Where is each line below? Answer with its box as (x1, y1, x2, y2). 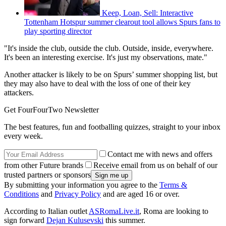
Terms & (159, 180, 187, 189)
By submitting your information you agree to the (4, 180, 159, 189)
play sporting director (24, 26, 92, 35)
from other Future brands (4, 160, 83, 169)
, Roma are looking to (139, 206, 208, 215)
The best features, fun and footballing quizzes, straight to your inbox (4, 122, 220, 131)
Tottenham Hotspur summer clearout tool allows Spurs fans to (24, 17, 220, 26)
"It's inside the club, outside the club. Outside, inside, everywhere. (4, 43, 213, 52)
